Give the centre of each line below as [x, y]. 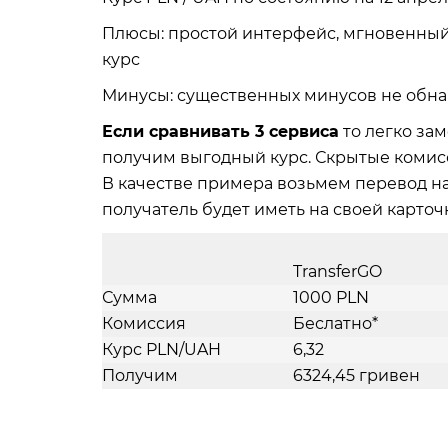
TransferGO [337, 271]
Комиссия [144, 323]
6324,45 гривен [356, 375]
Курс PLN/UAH [161, 349]
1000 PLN [331, 297]
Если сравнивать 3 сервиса [220, 131]
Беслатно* [335, 323]
